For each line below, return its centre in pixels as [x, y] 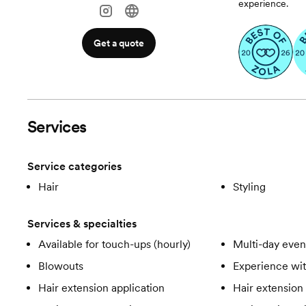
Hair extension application [101, 288]
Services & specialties [82, 224]
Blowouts [61, 266]
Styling [249, 187]
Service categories [74, 166]
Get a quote [119, 43]
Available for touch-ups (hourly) [114, 244]
